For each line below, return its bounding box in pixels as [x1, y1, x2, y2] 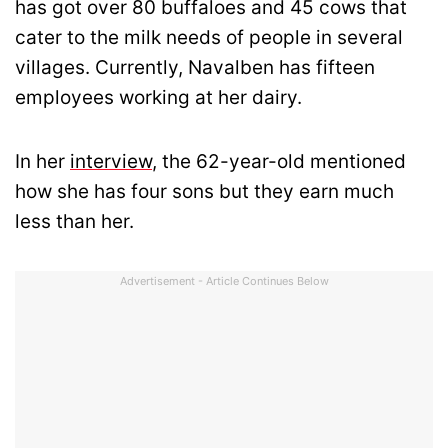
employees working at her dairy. [15, 85, 302, 109]
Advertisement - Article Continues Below [119, 274, 329, 289]
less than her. [15, 210, 134, 234]
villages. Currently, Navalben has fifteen [15, 55, 375, 79]
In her [15, 150, 70, 174]
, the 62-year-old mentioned [152, 150, 406, 174]
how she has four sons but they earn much [15, 180, 394, 204]
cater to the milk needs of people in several [15, 25, 403, 49]
